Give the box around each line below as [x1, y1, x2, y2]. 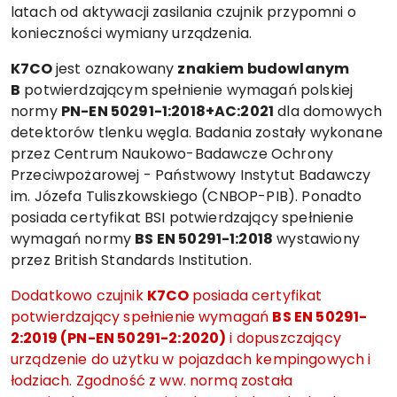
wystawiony [273, 229, 360, 249]
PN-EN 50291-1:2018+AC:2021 [60, 101, 275, 121]
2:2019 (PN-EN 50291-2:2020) [11, 328, 227, 348]
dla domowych [274, 101, 383, 121]
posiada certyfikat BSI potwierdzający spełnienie [11, 207, 354, 228]
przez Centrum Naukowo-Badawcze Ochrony [11, 144, 334, 164]
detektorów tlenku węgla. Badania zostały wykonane [11, 122, 383, 143]
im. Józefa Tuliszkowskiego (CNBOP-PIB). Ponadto [11, 186, 362, 206]
